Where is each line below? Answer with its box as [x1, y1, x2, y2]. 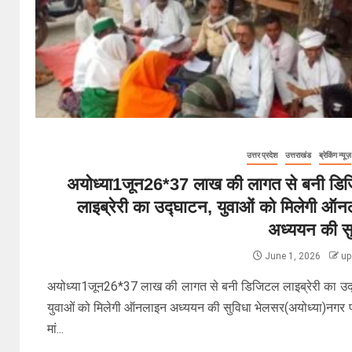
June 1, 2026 [262, 251, 323, 262]
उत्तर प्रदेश [246, 151, 277, 159]
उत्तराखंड [284, 151, 311, 159]
